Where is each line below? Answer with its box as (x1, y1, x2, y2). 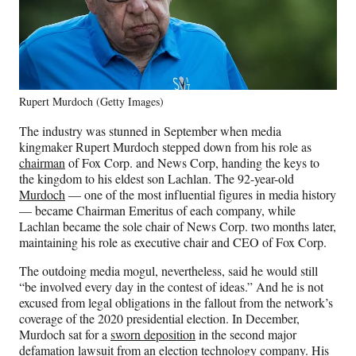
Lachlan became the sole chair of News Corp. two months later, (19, 217, 336, 234)
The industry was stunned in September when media (19, 122, 281, 139)
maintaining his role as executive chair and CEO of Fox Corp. (19, 233, 327, 250)
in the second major (195, 325, 296, 342)
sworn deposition (110, 325, 195, 342)
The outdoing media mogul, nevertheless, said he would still (19, 261, 318, 279)
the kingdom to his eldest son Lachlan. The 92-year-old (19, 169, 294, 187)
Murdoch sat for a (19, 325, 110, 342)
